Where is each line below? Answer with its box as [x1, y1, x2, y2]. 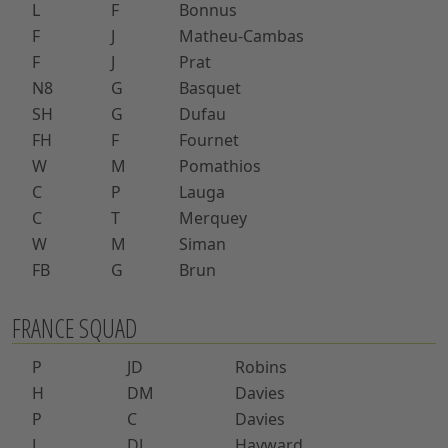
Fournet [179, 128, 239, 151]
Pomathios [179, 154, 261, 177]
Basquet [179, 76, 241, 99]
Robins [235, 355, 287, 378]
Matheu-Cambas [179, 24, 304, 47]
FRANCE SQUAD [12, 310, 137, 345]
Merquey [179, 206, 247, 229]
